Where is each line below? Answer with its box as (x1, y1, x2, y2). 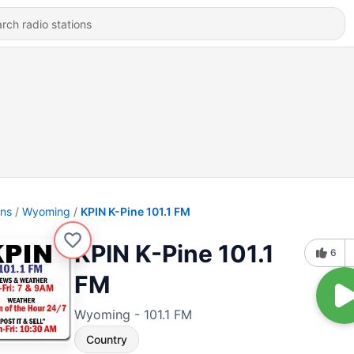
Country (86, 333, 127, 346)
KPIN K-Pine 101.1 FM (81, 205, 190, 218)
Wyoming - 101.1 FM (74, 307, 192, 322)
